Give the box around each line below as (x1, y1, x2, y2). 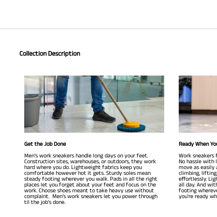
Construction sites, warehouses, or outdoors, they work (24, 158, 156, 165)
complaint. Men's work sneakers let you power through (24, 193, 157, 200)
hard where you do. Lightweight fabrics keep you (24, 164, 142, 170)
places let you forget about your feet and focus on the (24, 181, 156, 188)
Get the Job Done (24, 140, 66, 147)
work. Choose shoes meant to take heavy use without (24, 187, 154, 194)
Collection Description (19, 49, 80, 57)
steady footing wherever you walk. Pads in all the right (24, 175, 157, 182)
